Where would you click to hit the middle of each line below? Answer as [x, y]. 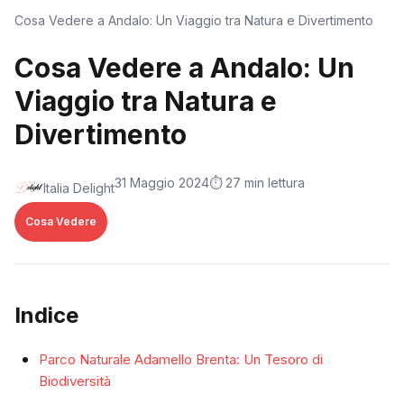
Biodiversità [75, 381]
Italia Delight [79, 188]
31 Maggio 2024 [162, 183]
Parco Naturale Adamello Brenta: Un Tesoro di [181, 359]
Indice [46, 315]
